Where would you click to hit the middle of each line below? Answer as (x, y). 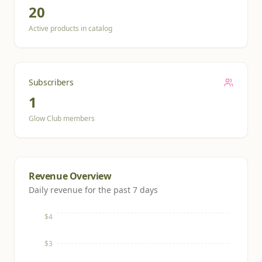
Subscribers (51, 82)
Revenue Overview (70, 176)
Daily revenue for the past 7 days (93, 190)
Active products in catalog (70, 28)
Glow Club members (62, 118)
